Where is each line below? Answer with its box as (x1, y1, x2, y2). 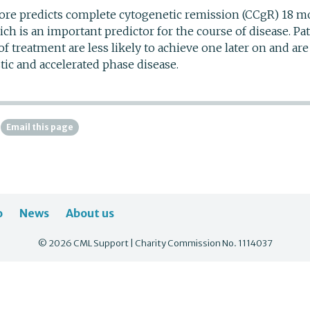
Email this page (6, 122, 73, 133)
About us (66, 206, 114, 221)
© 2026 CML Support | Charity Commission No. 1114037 (37, 237, 273, 250)
